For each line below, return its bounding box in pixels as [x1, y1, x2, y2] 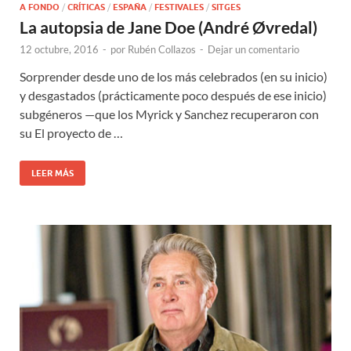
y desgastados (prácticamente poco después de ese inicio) [20, 88, 327, 103]
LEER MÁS [31, 168, 74, 179]
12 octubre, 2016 [20, 43, 99, 56]
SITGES [212, 2, 241, 13]
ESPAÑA [113, 2, 147, 13]
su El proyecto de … [20, 125, 123, 141]
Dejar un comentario [208, 43, 299, 56]
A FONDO [20, 2, 60, 13]
